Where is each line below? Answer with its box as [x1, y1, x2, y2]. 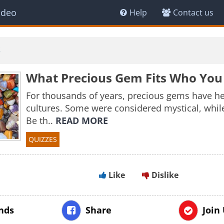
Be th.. [25, 114, 55, 126]
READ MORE [55, 114, 108, 126]
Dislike [149, 169, 179, 180]
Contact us [173, 7, 213, 18]
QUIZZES [28, 134, 57, 144]
